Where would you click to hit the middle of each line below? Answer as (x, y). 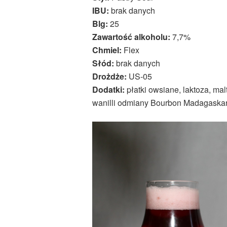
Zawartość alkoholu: (131, 37)
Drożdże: (109, 77)
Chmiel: (107, 50)
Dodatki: (108, 90)
